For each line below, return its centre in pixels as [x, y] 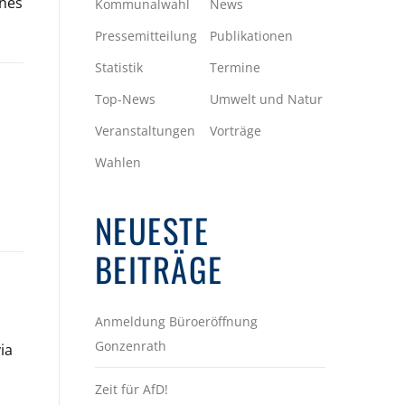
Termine [235, 67]
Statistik [118, 67]
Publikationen [252, 35]
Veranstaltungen [145, 130]
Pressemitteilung [146, 35]
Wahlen [118, 162]
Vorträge [236, 130]
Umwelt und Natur [267, 99]
